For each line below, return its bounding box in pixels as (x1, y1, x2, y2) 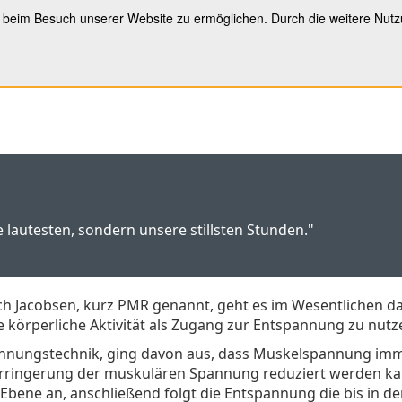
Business (92, 22, 157, 42)
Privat (244, 22, 284, 42)
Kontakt (310, 22, 363, 42)
